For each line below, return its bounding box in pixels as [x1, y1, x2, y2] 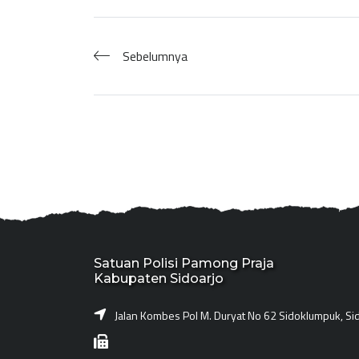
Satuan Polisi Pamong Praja [94, 255, 274, 271]
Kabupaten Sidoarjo [94, 270, 224, 286]
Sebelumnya [123, 46, 188, 66]
